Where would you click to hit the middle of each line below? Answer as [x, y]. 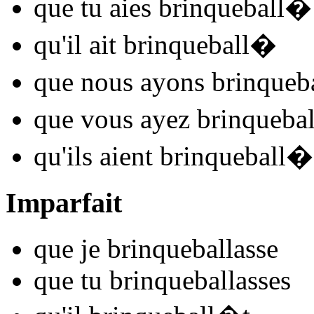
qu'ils [63, 156]
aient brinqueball [189, 156]
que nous [83, 82]
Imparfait [64, 203]
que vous [83, 119]
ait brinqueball [166, 45]
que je [67, 248]
